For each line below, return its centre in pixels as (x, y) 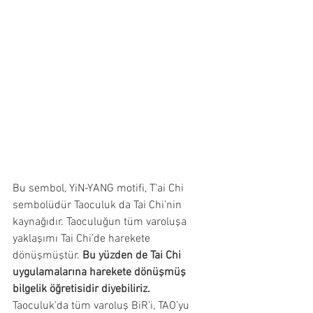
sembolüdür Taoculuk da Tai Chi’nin (99, 205)
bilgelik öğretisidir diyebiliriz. (81, 289)
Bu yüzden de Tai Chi (133, 255)
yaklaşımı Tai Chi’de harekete (83, 239)
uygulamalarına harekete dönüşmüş (101, 272)
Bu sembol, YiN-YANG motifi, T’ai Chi (100, 188)
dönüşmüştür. (48, 255)
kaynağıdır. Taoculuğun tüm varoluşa (101, 222)
